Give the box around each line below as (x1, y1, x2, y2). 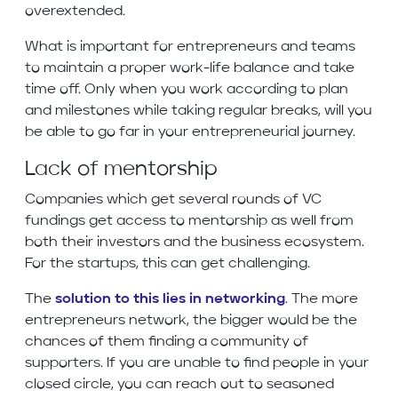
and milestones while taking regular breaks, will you (25, 104, 372, 119)
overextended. (25, 4, 129, 20)
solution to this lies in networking (55, 292, 285, 307)
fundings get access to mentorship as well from (25, 214, 354, 229)
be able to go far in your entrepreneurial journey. (25, 125, 359, 140)
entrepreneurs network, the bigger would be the (25, 314, 357, 329)
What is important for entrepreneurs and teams (25, 40, 355, 55)
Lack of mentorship (25, 159, 218, 181)
